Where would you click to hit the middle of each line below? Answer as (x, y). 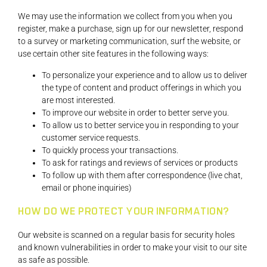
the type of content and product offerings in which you (142, 87)
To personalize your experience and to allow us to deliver (145, 75)
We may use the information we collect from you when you (125, 16)
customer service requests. (91, 137)
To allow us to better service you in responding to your (140, 125)
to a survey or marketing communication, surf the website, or (129, 41)
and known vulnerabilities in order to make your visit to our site (132, 247)
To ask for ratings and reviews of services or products (140, 162)
